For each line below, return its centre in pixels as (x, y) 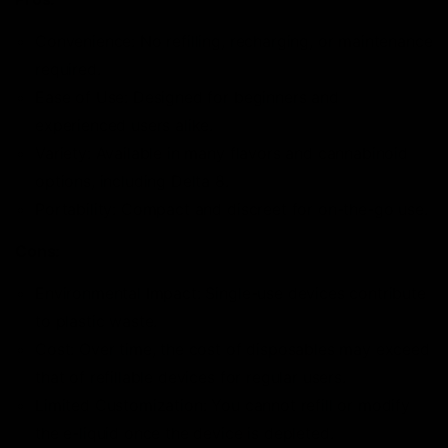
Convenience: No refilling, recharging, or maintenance (234, 40)
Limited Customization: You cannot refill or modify (222, 404)
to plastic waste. (96, 320)
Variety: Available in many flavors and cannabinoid (221, 152)
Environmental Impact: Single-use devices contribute (230, 292)
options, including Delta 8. (132, 180)
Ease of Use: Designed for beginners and (187, 96)
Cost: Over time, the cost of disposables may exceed (232, 348)
